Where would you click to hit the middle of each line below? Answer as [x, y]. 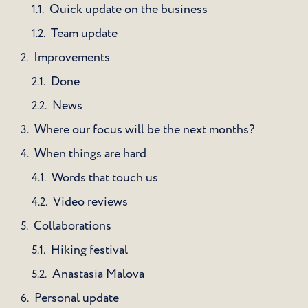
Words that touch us [105, 178]
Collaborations [73, 226]
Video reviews [90, 202]
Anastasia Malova [98, 274]
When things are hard [90, 154]
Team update [84, 34]
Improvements [72, 58]
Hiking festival [89, 250]
